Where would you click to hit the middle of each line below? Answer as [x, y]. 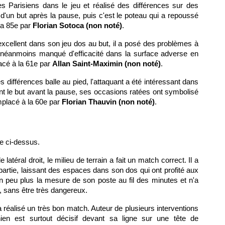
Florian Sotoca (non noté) [77, 25]
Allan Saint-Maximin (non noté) [106, 64]
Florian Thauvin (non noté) [108, 102]
